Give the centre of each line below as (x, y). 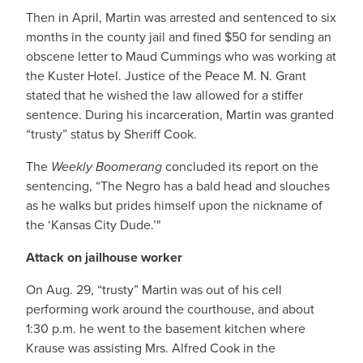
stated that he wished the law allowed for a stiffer (164, 95)
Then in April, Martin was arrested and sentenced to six (181, 17)
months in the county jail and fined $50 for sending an (179, 37)
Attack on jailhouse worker (104, 257)
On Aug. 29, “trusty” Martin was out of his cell (154, 290)
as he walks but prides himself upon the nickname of (174, 205)
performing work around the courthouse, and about (170, 309)
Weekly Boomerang (107, 167)
